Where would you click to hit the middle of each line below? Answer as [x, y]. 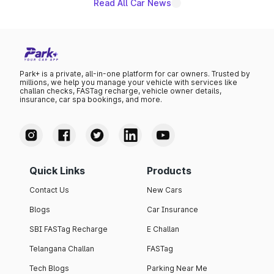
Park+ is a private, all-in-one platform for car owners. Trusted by [135, 74]
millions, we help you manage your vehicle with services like [128, 83]
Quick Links [57, 171]
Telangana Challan [62, 249]
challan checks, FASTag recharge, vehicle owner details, [120, 91]
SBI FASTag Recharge [68, 229]
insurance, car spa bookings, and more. [91, 100]
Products [169, 171]
